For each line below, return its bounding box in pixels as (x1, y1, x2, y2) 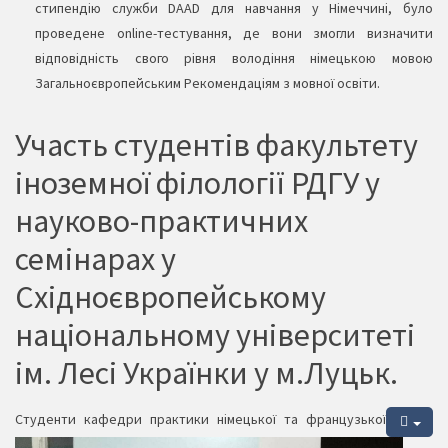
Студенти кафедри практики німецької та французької (15, 410, 386, 429)
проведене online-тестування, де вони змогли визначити (35, 24, 433, 43)
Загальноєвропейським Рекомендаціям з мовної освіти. (35, 74, 380, 93)
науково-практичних (15, 201, 308, 242)
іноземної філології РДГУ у (15, 163, 380, 204)
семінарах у (15, 239, 176, 280)
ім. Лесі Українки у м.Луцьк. (15, 353, 398, 394)
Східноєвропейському (15, 277, 326, 318)
